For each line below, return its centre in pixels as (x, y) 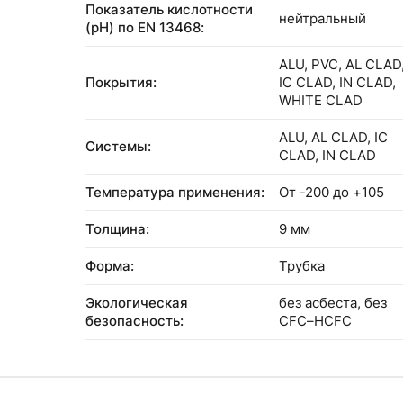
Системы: (118, 146)
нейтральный (322, 18)
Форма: (110, 266)
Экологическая (137, 303)
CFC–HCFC (315, 321)
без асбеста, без (333, 303)
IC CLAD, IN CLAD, (337, 82)
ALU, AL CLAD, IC (333, 137)
